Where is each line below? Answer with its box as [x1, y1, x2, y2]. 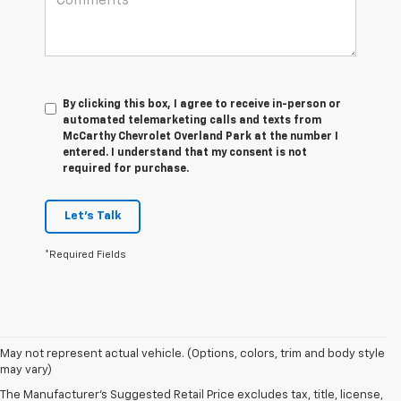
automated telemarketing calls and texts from [63, 115, 321, 127]
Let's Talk [64, 210, 121, 223]
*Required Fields [45, 250, 126, 260]
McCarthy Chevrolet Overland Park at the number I [63, 132, 338, 143]
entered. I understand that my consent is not [63, 148, 307, 159]
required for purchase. [63, 164, 189, 175]
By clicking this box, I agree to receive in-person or [63, 99, 341, 111]
